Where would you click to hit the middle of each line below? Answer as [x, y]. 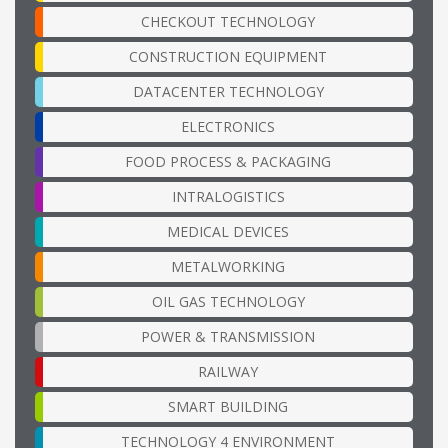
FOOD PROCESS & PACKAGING [228, 161]
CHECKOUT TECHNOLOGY [228, 21]
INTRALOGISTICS [228, 196]
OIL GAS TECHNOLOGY [228, 301]
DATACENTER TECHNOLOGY [228, 91]
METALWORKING [228, 266]
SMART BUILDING [228, 406]
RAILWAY [228, 371]
